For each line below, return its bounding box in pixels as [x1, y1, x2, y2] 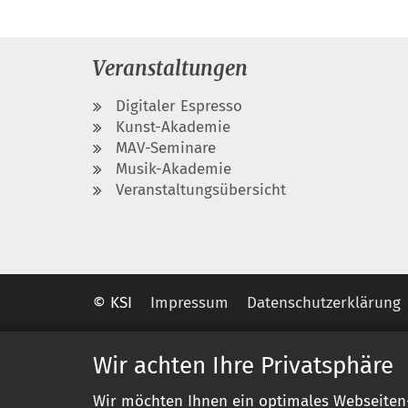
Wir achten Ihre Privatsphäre [93, 352, 393, 380]
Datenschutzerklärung [247, 292, 401, 312]
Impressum [150, 292, 229, 312]
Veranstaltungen [93, 55, 248, 81]
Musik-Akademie [116, 158, 231, 178]
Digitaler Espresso [116, 96, 242, 116]
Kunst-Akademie [116, 117, 230, 137]
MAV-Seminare [116, 138, 216, 158]
